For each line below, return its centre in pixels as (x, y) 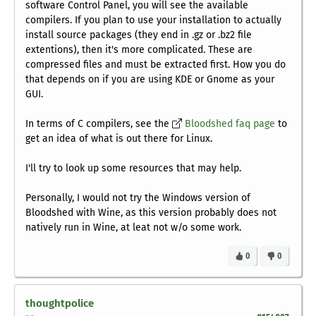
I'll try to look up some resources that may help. (133, 169)
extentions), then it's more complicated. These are (139, 50)
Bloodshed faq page (230, 124)
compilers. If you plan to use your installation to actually (153, 20)
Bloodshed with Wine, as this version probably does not (151, 213)
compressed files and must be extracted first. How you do (156, 65)
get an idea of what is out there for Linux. (119, 139)
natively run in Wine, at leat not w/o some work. (133, 228)
